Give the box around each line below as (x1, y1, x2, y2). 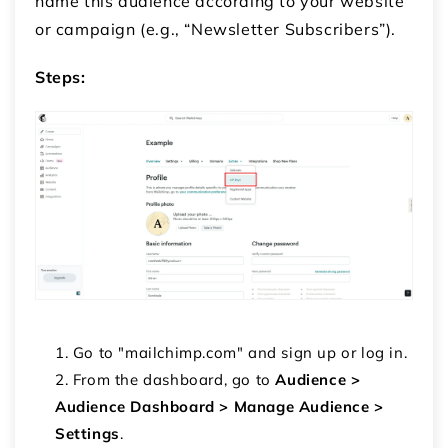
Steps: (35, 67, 86, 88)
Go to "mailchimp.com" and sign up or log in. (72, 342, 408, 362)
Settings (55, 423, 120, 443)
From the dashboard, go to (72, 369, 276, 389)
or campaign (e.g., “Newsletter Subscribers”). (35, 19, 397, 40)
